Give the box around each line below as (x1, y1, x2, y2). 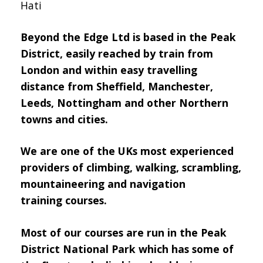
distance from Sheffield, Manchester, (21, 79, 213, 94)
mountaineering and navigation (21, 177, 186, 191)
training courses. (21, 193, 107, 208)
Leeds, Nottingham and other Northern (21, 96, 228, 110)
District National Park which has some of (21, 241, 234, 256)
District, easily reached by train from (21, 46, 213, 61)
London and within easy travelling (21, 63, 197, 77)
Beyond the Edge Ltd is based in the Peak (21, 30, 236, 45)
